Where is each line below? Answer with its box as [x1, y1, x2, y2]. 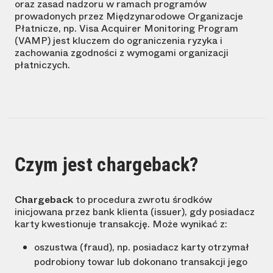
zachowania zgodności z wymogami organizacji [15, 46, 229, 60]
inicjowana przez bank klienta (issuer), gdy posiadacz [15, 205, 255, 219]
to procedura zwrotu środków [73, 193, 212, 207]
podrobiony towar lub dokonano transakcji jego [34, 255, 247, 269]
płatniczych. [15, 58, 70, 73]
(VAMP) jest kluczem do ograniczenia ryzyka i [15, 34, 222, 48]
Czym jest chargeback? [15, 153, 199, 177]
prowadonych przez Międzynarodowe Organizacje [15, 9, 243, 24]
